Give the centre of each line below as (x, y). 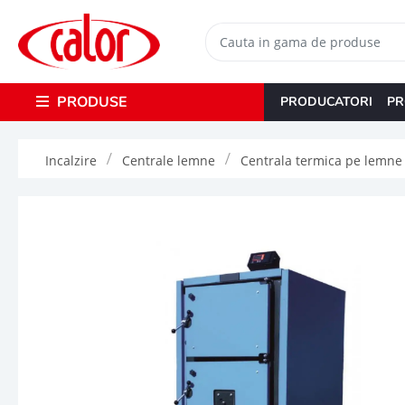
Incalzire (71, 160)
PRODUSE (90, 102)
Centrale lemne (169, 160)
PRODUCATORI (326, 101)
